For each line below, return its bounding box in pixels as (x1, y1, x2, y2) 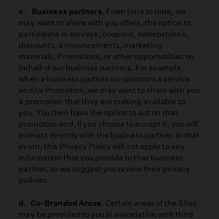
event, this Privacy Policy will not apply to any (19, 142, 185, 152)
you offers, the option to (105, 18, 192, 28)
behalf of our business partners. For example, (19, 63, 183, 73)
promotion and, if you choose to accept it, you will (19, 119, 198, 129)
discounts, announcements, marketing (19, 41, 162, 50)
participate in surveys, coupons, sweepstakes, (19, 29, 188, 39)
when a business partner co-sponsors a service (19, 74, 190, 84)
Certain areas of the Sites (105, 198, 197, 208)
